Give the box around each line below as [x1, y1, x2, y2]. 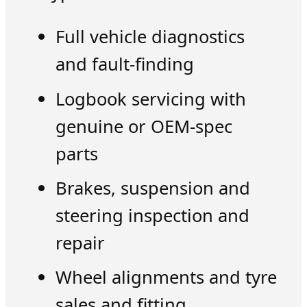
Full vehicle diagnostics [55, 25, 245, 49]
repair [55, 230, 105, 255]
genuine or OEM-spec [55, 114, 232, 138]
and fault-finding [55, 52, 194, 77]
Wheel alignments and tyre [55, 265, 277, 290]
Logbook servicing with [55, 86, 246, 111]
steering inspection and [55, 203, 249, 228]
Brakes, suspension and [55, 175, 250, 200]
